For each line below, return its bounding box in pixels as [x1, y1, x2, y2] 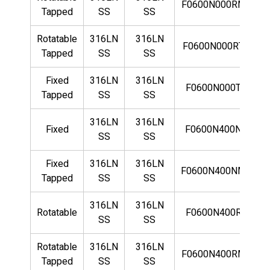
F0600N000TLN [186, 80, 253, 95]
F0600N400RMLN [181, 246, 258, 262]
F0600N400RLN [185, 205, 254, 220]
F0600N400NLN [185, 122, 254, 137]
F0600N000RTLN [183, 39, 256, 54]
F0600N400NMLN [181, 163, 258, 178]
